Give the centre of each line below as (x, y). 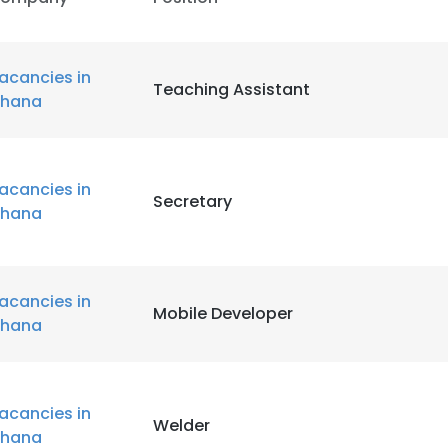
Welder (181, 425)
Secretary (192, 201)
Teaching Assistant (231, 89)
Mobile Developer (223, 313)
